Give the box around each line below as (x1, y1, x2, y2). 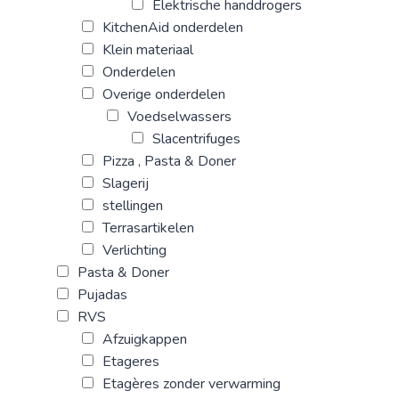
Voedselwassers (127, 107, 232, 127)
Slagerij (102, 174, 149, 194)
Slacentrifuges (152, 129, 240, 150)
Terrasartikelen (102, 218, 194, 239)
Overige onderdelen (102, 85, 225, 105)
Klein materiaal (102, 40, 193, 61)
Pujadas (77, 285, 127, 305)
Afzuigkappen (102, 330, 187, 350)
